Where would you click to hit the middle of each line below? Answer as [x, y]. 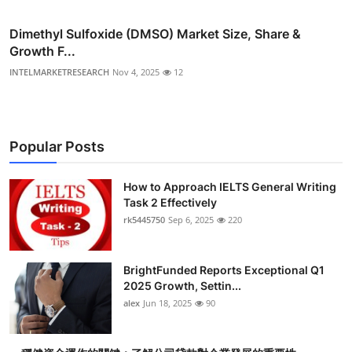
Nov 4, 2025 [136, 72]
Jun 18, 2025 [167, 303]
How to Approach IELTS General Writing [230, 187]
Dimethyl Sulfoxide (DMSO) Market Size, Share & [155, 34]
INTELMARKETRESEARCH [59, 72]
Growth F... [42, 51]
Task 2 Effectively [170, 203]
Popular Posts [57, 147]
